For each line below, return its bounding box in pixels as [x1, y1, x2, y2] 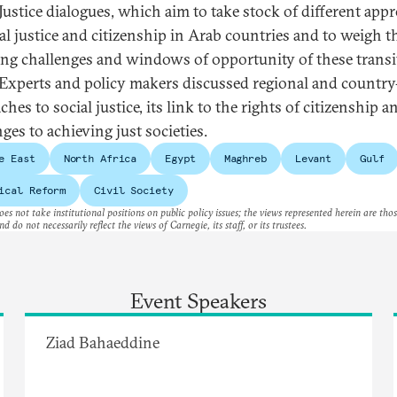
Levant [294, 151, 332, 165]
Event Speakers [130, 286, 267, 314]
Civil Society [94, 183, 174, 197]
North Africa [63, 151, 137, 165]
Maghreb [223, 151, 267, 165]
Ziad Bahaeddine [46, 331, 160, 353]
